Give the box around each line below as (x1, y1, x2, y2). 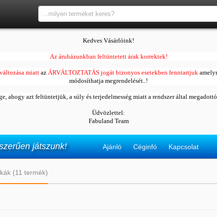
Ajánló (103, 143, 122, 151)
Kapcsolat (169, 143, 199, 151)
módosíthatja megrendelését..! (69, 77, 148, 84)
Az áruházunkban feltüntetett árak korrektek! (49, 53, 168, 60)
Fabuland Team (88, 117, 129, 124)
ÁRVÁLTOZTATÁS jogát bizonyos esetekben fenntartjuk (47, 69, 198, 76)
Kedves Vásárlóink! (83, 37, 134, 44)
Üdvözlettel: (92, 109, 125, 116)
